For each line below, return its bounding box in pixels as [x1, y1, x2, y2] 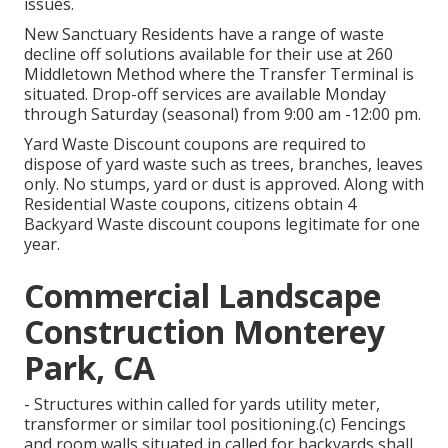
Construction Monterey [24, 310, 385, 354]
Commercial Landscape [24, 274, 381, 318]
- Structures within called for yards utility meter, [24, 393, 380, 416]
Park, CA [24, 346, 155, 390]
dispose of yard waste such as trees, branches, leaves [24, 153, 423, 176]
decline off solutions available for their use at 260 [24, 43, 393, 66]
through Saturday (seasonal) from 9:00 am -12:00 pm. [24, 103, 421, 126]
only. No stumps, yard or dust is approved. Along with [24, 173, 424, 196]
